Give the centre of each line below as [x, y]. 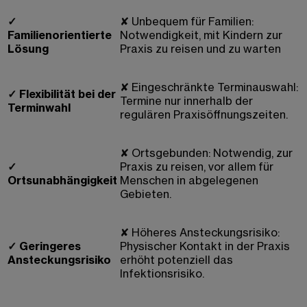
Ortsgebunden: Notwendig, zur [212, 153]
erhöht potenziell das [176, 260]
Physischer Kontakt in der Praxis [205, 246]
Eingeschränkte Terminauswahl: [215, 87]
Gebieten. [146, 194]
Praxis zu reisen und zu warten [200, 49]
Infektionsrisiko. [162, 274]
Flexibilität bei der [67, 94]
